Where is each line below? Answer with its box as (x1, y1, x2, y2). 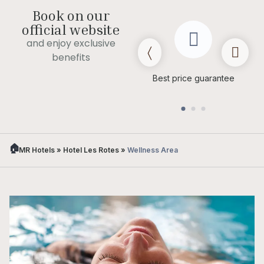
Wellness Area (127, 145, 178, 154)
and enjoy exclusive (26, 36, 115, 50)
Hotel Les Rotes (63, 145, 119, 154)
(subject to (36, 72, 77, 83)
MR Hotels (19, 145, 55, 154)
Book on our (32, 6, 110, 24)
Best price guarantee (152, 72, 235, 83)
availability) (35, 85, 78, 95)
